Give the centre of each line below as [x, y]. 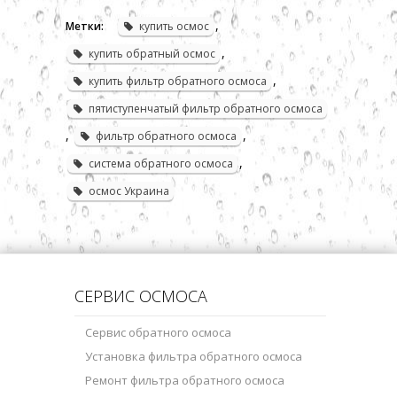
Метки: [85, 26]
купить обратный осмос [152, 53]
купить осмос [174, 26]
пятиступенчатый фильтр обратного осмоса [206, 108]
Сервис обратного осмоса [158, 332]
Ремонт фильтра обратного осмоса [185, 380]
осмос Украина [129, 191]
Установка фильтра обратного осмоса [194, 356]
